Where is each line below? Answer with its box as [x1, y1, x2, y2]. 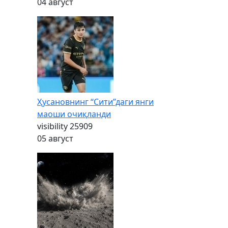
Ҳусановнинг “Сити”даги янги [37, 96, 154, 107]
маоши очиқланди [37, 108, 111, 120]
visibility [37, 121, 68, 132]
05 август [37, 133, 73, 144]
